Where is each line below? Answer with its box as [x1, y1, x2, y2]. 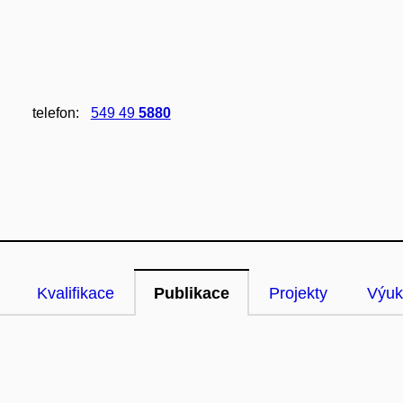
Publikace [154, 284, 229, 302]
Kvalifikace [37, 284, 114, 302]
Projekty [269, 284, 327, 302]
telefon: [31, 105, 79, 121]
